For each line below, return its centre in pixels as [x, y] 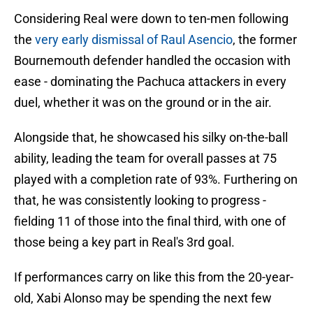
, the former [265, 40]
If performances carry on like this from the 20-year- [154, 277]
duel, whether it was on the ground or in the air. [143, 103]
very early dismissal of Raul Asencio [134, 40]
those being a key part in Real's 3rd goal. [124, 242]
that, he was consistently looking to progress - [140, 201]
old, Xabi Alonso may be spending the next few [143, 298]
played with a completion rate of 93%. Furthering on [156, 180]
